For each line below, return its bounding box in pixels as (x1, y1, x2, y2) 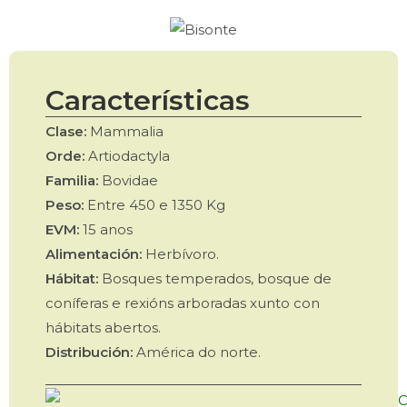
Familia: (45, 171, 98, 189)
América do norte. (133, 342, 261, 361)
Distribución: (45, 342, 133, 361)
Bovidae (98, 171, 158, 189)
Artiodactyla (84, 146, 170, 164)
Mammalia (86, 122, 164, 140)
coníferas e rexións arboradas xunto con (45, 293, 320, 312)
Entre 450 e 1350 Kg (84, 195, 225, 213)
